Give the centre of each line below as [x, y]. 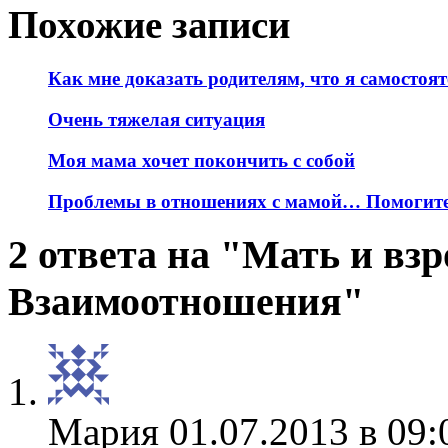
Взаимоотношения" [186, 302]
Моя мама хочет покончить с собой [201, 160]
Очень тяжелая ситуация [156, 120]
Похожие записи [149, 25]
